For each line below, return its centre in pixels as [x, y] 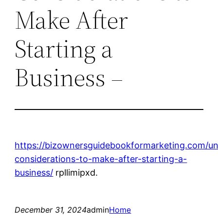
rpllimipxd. [76, 172]
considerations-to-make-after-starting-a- [101, 159]
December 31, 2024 [51, 209]
